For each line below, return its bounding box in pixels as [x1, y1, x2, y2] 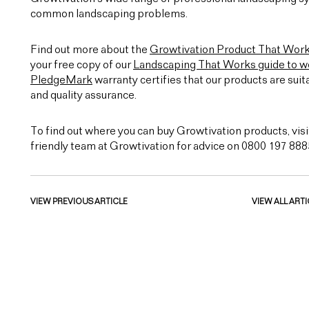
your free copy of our [30, 59, 133, 71]
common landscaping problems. [30, 8, 188, 20]
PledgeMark [30, 74, 92, 86]
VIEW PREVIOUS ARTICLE [30, 198, 128, 206]
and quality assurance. [30, 90, 137, 101]
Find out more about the [30, 44, 150, 56]
